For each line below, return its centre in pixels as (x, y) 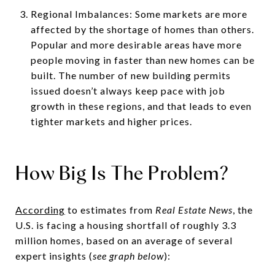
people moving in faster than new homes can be (142, 60)
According (40, 209)
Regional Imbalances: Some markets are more (139, 14)
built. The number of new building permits (130, 75)
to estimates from (110, 209)
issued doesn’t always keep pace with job (128, 90)
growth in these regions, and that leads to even (141, 106)
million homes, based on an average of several (124, 240)
